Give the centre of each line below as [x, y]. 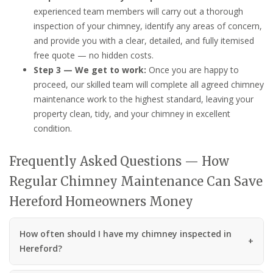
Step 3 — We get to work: [90, 70]
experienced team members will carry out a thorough [138, 12]
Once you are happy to [193, 70]
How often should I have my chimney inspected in [126, 234]
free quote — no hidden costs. [94, 55]
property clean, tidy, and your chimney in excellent [132, 114]
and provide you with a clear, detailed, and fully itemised [144, 41]
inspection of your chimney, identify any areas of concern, [148, 26]
